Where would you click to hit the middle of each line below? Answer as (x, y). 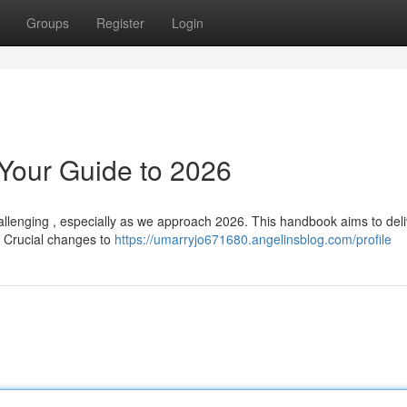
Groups (48, 23)
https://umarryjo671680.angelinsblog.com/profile (253, 239)
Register (120, 23)
